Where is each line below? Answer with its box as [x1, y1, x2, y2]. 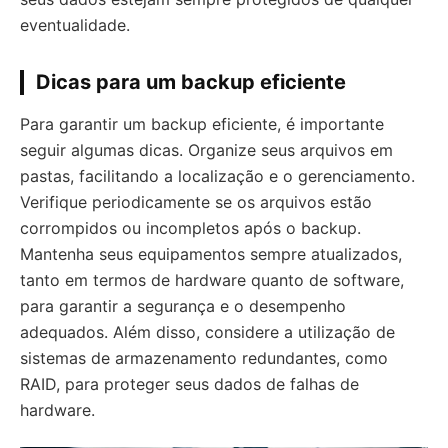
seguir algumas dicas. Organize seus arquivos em [20, 140, 393, 160]
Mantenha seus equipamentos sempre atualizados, [20, 244, 402, 264]
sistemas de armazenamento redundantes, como [20, 348, 388, 368]
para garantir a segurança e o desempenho [20, 296, 346, 316]
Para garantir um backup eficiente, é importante [20, 114, 384, 134]
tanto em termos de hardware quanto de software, [20, 270, 404, 290]
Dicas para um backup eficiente [36, 70, 346, 94]
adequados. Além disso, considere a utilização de [20, 322, 395, 342]
